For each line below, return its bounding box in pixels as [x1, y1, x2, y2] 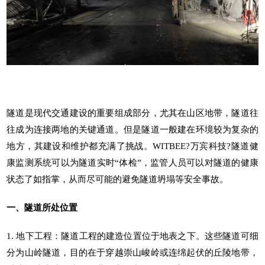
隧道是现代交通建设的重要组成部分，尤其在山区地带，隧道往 [7, 108, 258, 118]
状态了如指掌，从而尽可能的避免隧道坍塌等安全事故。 [7, 174, 229, 184]
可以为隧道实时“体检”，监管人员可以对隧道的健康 [51, 157, 258, 167]
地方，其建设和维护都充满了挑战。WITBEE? [7, 141, 190, 151]
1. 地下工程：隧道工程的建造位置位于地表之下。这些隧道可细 [7, 231, 258, 241]
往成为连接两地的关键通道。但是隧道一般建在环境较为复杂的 [7, 124, 258, 134]
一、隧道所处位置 [7, 202, 78, 212]
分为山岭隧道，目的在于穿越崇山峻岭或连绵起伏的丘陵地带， [7, 247, 258, 257]
